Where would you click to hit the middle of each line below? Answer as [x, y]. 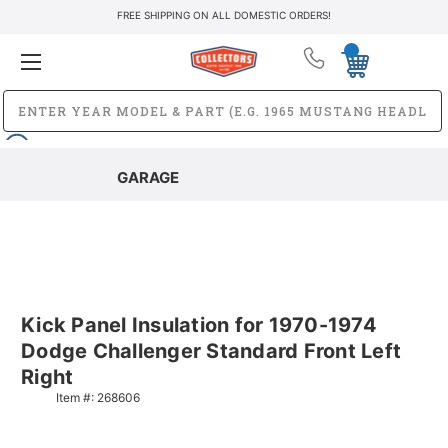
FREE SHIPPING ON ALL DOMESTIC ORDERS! [224, 15]
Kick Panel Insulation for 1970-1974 [199, 324]
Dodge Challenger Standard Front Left [211, 350]
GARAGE [147, 177]
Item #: [76, 397]
